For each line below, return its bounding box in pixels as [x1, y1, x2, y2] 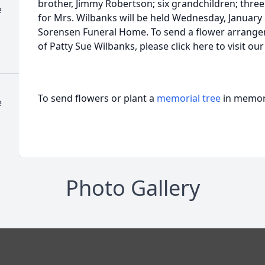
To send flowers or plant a [38, 92, 157, 105]
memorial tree [157, 92, 221, 105]
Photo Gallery [65, 173, 200, 202]
